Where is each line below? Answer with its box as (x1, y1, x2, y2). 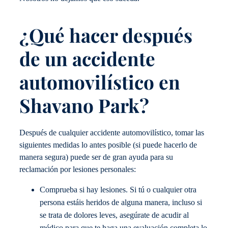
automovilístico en (19, 69, 180, 95)
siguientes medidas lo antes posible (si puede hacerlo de (19, 140, 197, 150)
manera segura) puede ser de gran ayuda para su (19, 152, 173, 162)
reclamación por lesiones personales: (19, 164, 136, 174)
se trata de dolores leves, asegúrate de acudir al (40, 211, 189, 220)
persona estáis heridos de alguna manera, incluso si (40, 198, 202, 208)
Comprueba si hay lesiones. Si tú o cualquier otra (40, 185, 196, 195)
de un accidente (19, 46, 155, 71)
